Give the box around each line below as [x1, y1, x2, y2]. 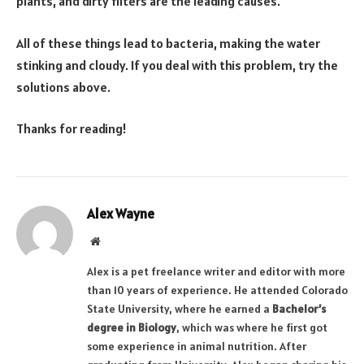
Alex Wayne [87, 205, 154, 223]
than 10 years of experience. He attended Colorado [87, 283, 348, 298]
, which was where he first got [176, 320, 327, 336]
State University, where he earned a [87, 301, 272, 317]
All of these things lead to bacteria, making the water [16, 34, 320, 51]
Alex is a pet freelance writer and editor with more [87, 264, 345, 279]
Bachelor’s [272, 301, 326, 317]
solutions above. [16, 78, 110, 95]
